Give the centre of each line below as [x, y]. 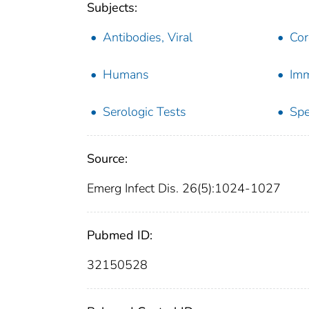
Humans [126, 75]
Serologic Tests [144, 112]
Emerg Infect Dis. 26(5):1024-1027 [184, 189]
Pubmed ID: [120, 236]
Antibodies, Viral [148, 38]
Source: [107, 159]
